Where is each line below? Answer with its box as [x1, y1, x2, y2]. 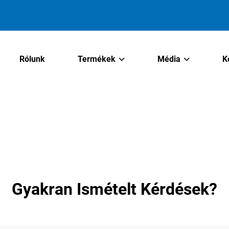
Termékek [78, 54, 116, 64]
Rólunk [19, 54, 45, 64]
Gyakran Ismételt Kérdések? [12, 179, 217, 199]
